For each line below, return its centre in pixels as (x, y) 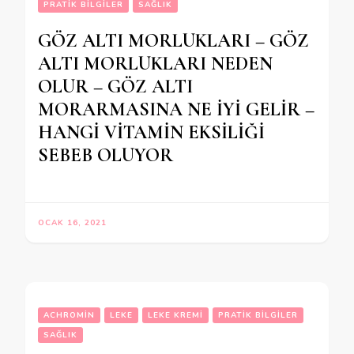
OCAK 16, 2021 (72, 223)
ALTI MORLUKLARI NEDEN (155, 64)
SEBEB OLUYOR (105, 156)
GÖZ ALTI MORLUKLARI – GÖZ (173, 41)
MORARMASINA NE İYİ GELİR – (176, 110)
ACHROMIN (69, 316)
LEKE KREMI (175, 316)
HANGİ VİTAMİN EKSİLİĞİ (151, 133)
